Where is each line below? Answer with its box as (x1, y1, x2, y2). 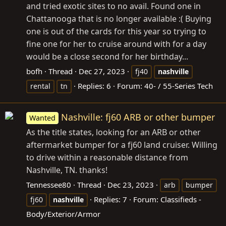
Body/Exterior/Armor (26, 209, 100, 219)
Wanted (29, 113, 56, 123)
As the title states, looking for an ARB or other (26, 127, 201, 138)
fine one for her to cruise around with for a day (26, 38, 206, 49)
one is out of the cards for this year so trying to (26, 25, 206, 37)
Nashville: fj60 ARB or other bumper (61, 111, 215, 123)
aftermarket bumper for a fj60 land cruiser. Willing (26, 139, 217, 150)
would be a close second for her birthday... (26, 50, 188, 62)
